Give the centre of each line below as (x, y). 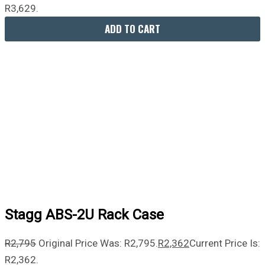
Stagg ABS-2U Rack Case (84, 215)
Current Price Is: (225, 243)
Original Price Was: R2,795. (98, 243)
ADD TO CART (132, 29)
